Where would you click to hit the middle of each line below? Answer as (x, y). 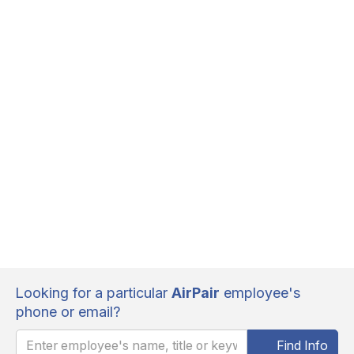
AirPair (196, 293)
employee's (260, 293)
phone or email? (68, 312)
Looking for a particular (94, 293)
